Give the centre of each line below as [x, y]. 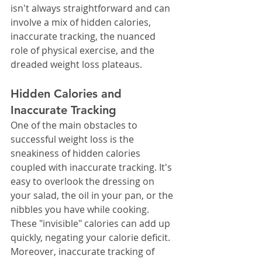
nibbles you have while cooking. [80, 210]
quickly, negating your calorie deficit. [92, 238]
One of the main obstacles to [75, 125]
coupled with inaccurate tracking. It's [92, 168]
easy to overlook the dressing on [84, 182]
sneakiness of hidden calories [77, 154]
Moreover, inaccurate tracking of [84, 252]
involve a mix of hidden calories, [82, 23]
